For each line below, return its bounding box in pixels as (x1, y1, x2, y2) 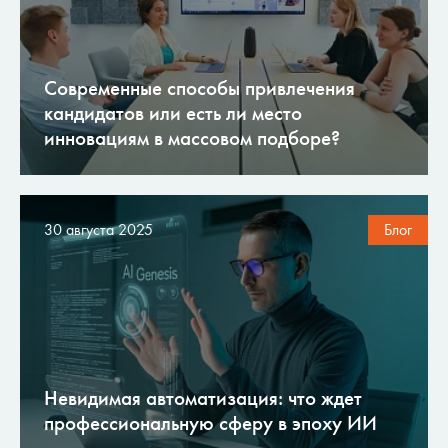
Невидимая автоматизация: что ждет (44, 385, 362, 411)
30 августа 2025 (44, 220, 153, 239)
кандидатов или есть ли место (44, 100, 302, 126)
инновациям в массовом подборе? (44, 125, 340, 151)
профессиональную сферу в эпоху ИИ (44, 410, 377, 436)
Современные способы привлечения (44, 75, 355, 101)
